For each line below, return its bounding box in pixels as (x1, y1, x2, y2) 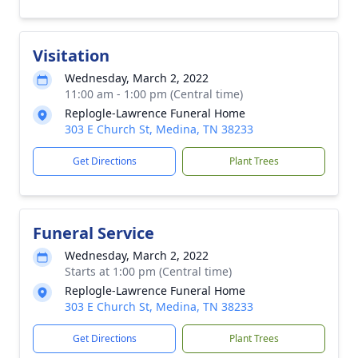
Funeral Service (33, 222, 154, 244)
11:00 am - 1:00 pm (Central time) (65, 86, 243, 101)
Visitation (33, 45, 109, 66)
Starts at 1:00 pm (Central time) (65, 264, 232, 279)
